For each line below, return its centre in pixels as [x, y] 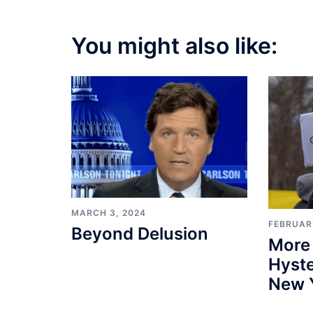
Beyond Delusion [140, 234]
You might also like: [174, 46]
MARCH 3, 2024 [109, 213]
